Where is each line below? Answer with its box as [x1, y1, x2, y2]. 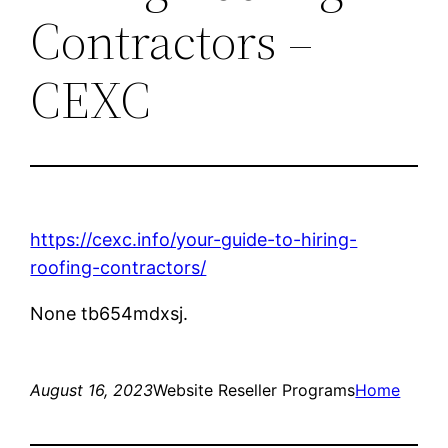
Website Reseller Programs [153, 379, 356, 400]
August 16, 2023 [30, 379, 154, 400]
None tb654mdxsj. [30, 302, 189, 324]
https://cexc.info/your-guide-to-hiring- [30, 228, 358, 250]
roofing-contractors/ [30, 256, 207, 278]
